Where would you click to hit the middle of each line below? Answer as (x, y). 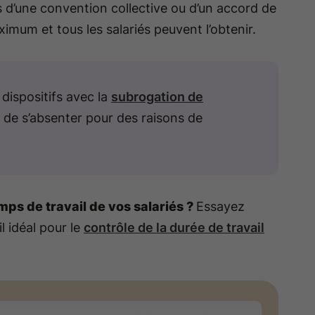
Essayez (220, 207)
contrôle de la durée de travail (174, 228)
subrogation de (157, 97)
